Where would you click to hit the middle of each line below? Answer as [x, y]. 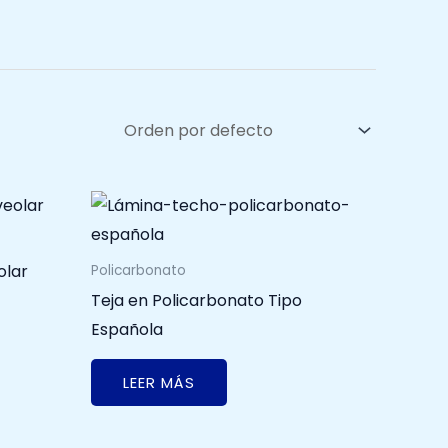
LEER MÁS [159, 383]
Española [127, 329]
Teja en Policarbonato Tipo [196, 300]
